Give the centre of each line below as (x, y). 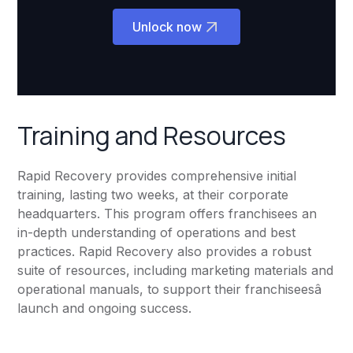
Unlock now (167, 27)
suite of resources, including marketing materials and (176, 271)
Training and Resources (152, 136)
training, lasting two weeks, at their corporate (153, 195)
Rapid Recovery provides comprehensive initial (157, 176)
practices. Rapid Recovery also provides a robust (165, 252)
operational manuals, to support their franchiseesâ (170, 290)
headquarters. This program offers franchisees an (167, 214)
